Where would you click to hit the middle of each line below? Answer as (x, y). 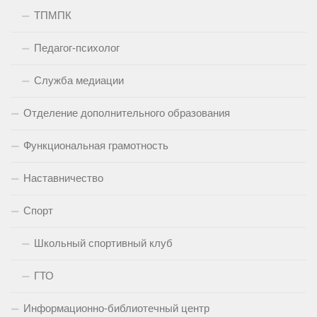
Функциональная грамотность (96, 146)
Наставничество (63, 178)
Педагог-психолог (77, 48)
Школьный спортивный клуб (103, 243)
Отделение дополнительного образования (127, 113)
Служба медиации (79, 81)
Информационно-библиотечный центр (116, 309)
